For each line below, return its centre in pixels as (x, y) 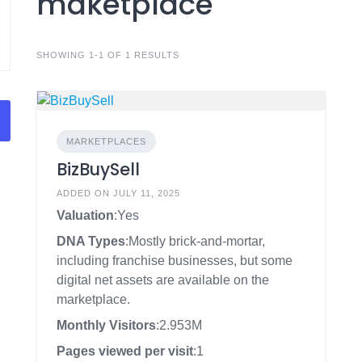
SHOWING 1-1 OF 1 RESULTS (107, 55)
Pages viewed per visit (124, 351)
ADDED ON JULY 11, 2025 (118, 193)
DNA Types (90, 241)
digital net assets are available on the (162, 280)
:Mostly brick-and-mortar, (195, 241)
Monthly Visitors (106, 325)
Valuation (85, 215)
